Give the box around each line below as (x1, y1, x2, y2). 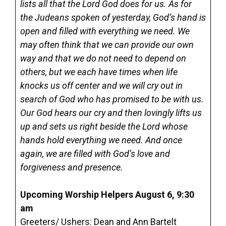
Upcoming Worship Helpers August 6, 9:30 (20, 189, 194, 200)
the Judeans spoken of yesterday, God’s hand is (20, 12, 206, 23)
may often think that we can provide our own (20, 39, 194, 50)
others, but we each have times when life (20, 67, 178, 77)
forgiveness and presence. (20, 162, 123, 173)
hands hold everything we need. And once (20, 135, 182, 145)
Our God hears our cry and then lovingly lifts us (20, 107, 202, 118)
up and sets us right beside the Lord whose (20, 121, 188, 132)
